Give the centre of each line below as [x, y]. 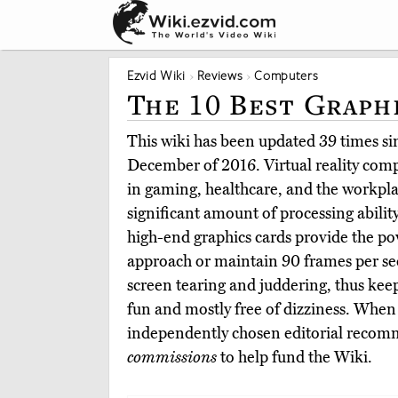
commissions [172, 357]
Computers [287, 75]
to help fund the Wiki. [295, 357]
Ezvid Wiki [156, 75]
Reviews [220, 75]
